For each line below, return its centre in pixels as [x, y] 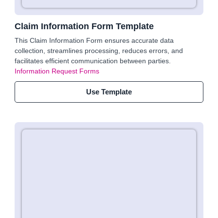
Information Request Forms [57, 71]
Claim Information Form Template [84, 26]
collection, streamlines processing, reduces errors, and [99, 51]
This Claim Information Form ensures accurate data [94, 40]
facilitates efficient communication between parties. [93, 61]
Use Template [109, 92]
